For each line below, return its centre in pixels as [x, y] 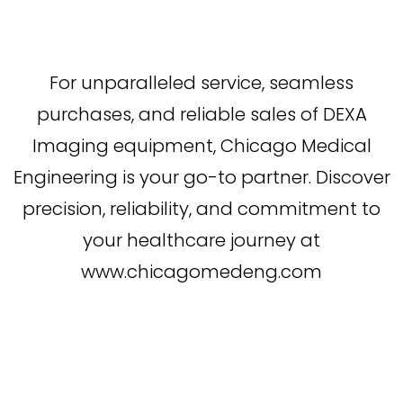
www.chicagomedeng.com [201, 272]
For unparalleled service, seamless [201, 83]
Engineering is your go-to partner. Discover [201, 178]
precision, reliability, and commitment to [201, 209]
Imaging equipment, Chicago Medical [201, 146]
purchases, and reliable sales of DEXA [201, 115]
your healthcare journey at [201, 241]
